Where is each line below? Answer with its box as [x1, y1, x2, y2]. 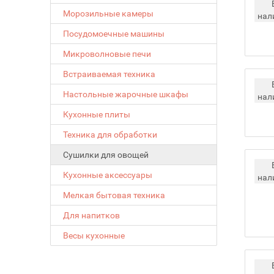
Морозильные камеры [63, 9, 154, 18]
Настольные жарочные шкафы [63, 89, 189, 99]
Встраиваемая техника [63, 69, 156, 79]
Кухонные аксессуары [63, 170, 153, 180]
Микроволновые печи [63, 49, 152, 59]
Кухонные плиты [63, 109, 131, 119]
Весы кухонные [63, 231, 125, 240]
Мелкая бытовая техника [63, 190, 166, 200]
